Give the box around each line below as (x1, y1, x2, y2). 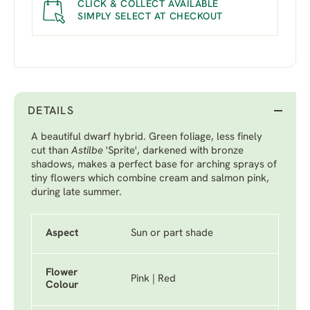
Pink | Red (131, 274, 176, 284)
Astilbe (71, 146, 103, 156)
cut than (31, 146, 71, 156)
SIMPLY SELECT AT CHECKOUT (77, 12, 223, 22)
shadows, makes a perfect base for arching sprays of (31, 160, 277, 170)
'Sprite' (103, 146, 137, 156)
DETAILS (28, 106, 74, 117)
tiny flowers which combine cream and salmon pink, (31, 174, 269, 184)
